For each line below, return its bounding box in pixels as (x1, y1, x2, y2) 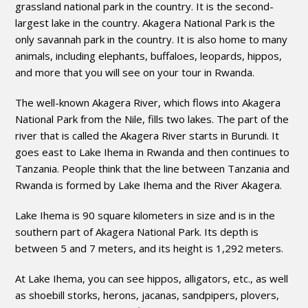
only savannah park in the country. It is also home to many (15, 32, 288, 46)
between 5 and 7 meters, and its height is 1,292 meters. (15, 241, 284, 255)
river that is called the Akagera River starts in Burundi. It (15, 128, 280, 142)
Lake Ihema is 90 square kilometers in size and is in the (15, 208, 276, 222)
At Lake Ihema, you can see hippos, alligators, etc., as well (15, 271, 289, 285)
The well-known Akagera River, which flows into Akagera (15, 95, 281, 109)
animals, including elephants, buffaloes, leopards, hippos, (15, 48, 283, 63)
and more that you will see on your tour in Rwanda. (15, 65, 255, 79)
